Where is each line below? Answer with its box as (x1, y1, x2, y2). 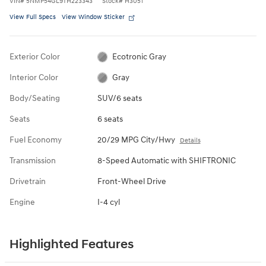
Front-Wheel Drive (97, 176, 166, 186)
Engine (9, 197, 35, 207)
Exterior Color (9, 51, 60, 62)
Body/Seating (9, 93, 60, 103)
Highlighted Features (9, 236, 134, 252)
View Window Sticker (62, 12, 125, 21)
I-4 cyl (97, 197, 120, 207)
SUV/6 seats (97, 93, 142, 103)
